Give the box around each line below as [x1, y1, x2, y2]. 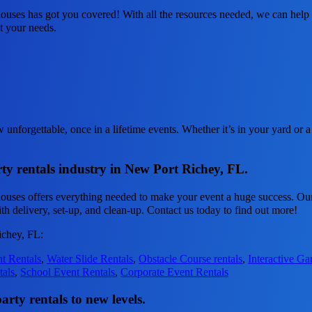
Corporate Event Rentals [120, 265, 229, 278]
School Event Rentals [20, 265, 116, 278]
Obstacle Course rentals [139, 252, 243, 265]
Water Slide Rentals [47, 252, 134, 265]
